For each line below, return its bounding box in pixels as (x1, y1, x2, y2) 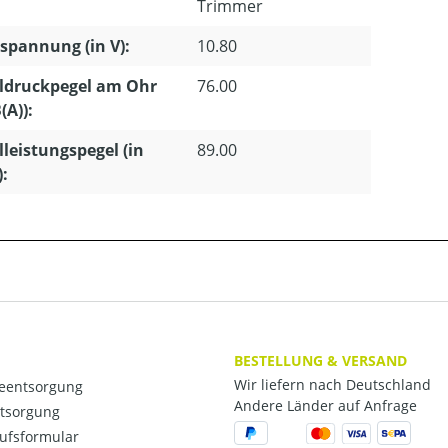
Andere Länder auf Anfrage (234, 396, 417, 416)
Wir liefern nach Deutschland (234, 375, 431, 395)
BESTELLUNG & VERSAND (234, 350, 407, 370)
